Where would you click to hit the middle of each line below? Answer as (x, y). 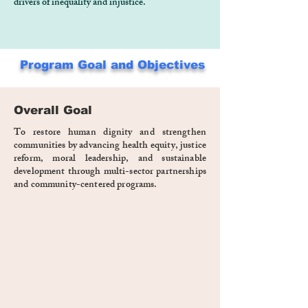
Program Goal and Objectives (110, 65)
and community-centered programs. (86, 185)
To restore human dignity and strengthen (110, 133)
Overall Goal (53, 110)
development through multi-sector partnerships (110, 172)
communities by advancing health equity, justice (110, 146)
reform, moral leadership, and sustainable (110, 159)
